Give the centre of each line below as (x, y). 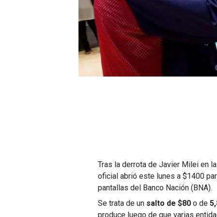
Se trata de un (121, 203)
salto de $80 (168, 203)
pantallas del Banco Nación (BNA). (155, 187)
